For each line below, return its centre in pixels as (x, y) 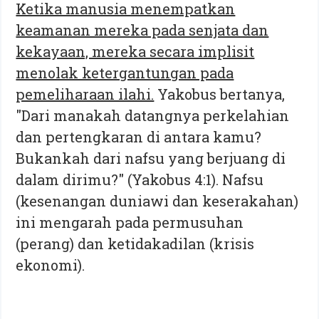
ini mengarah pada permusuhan (130, 222)
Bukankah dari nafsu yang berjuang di (151, 158)
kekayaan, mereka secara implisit (135, 51)
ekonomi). (51, 265)
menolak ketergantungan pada (125, 72)
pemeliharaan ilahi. (85, 94)
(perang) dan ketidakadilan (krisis (135, 243)
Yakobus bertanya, (220, 94)
